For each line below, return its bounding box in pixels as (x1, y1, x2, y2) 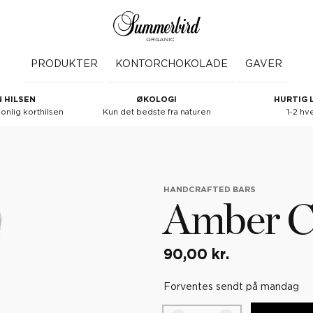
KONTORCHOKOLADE (115, 60, 228, 68)
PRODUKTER (31, 60, 98, 68)
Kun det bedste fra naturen (102, 109, 211, 116)
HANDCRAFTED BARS (163, 187, 256, 194)
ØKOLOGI (136, 96, 177, 103)
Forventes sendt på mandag (163, 283, 299, 291)
